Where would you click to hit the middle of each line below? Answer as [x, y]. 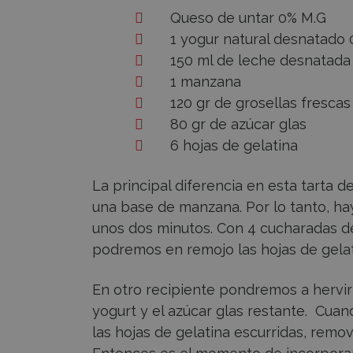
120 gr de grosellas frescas [260, 103]
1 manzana [206, 82]
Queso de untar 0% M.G [248, 18]
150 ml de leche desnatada [260, 61]
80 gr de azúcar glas [238, 124]
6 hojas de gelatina [234, 146]
